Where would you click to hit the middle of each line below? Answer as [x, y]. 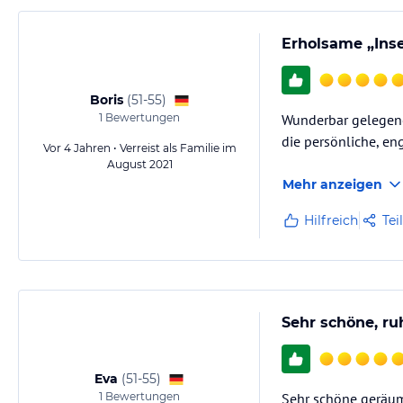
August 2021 [139, 165]
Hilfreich [331, 221]
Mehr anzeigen [332, 185]
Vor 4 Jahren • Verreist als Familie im [139, 148]
